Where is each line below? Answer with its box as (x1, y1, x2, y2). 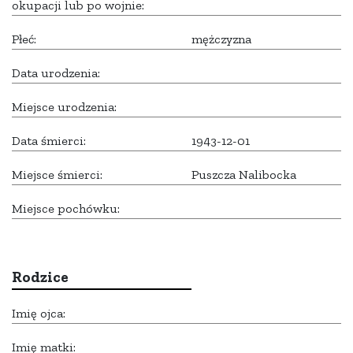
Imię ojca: (12, 306, 65, 321)
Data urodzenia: (12, 65, 100, 81)
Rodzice (12, 268, 69, 287)
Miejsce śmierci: (12, 167, 102, 183)
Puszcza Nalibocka (191, 167, 296, 183)
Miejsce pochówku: (12, 201, 120, 217)
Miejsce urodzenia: (12, 99, 117, 115)
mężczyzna (191, 32, 251, 47)
